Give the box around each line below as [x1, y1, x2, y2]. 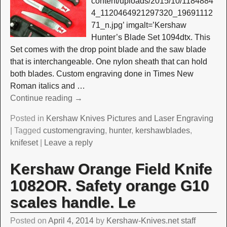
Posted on [10, 216, 48, 225]
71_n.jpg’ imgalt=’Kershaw [91, 21, 186, 30]
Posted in [10, 114, 44, 123]
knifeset [10, 138, 38, 147]
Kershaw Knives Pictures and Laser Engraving [46, 114, 213, 123]
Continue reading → [10, 94, 83, 103]
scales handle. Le [10, 194, 136, 211]
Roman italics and [10, 82, 77, 91]
